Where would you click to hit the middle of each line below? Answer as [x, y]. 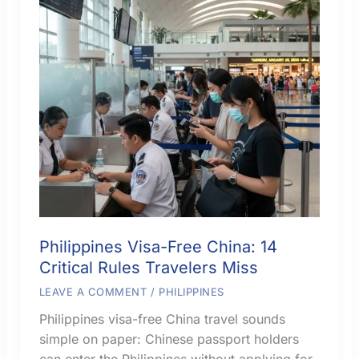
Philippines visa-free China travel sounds [162, 319]
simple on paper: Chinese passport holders [169, 339]
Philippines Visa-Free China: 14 [158, 247]
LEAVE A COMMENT [93, 292]
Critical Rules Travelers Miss [148, 268]
